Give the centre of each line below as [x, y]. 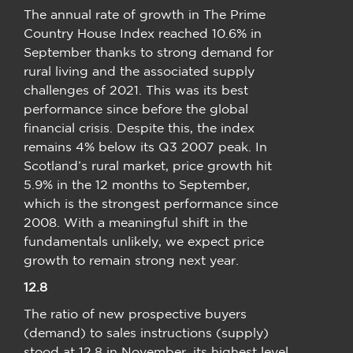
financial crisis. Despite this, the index [139, 127]
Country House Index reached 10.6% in [143, 33]
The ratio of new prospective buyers [135, 313]
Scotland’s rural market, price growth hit [148, 165]
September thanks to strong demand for [149, 52]
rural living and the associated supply [139, 71]
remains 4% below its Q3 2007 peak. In [145, 146]
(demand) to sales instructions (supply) [146, 332]
